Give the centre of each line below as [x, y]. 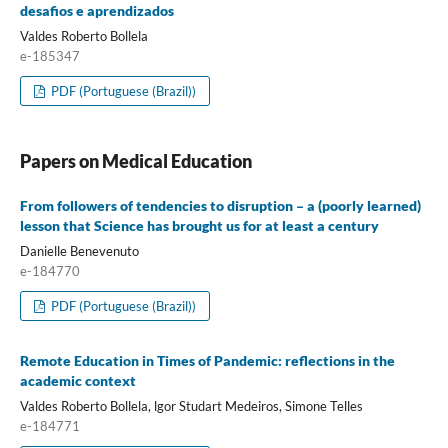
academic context [77, 381]
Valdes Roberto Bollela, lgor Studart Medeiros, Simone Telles [191, 406]
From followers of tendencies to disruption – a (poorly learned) [220, 206]
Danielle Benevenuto [79, 251]
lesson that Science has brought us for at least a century [199, 226]
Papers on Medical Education [135, 161]
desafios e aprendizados [96, 11]
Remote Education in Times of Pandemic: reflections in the [207, 361]
